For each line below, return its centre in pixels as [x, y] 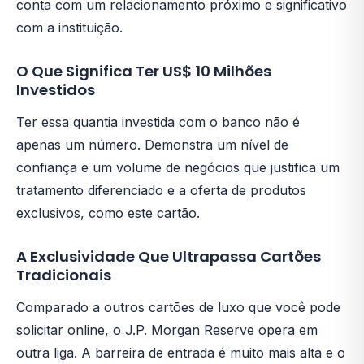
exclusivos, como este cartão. [108, 212]
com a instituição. [69, 27]
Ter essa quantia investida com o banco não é [158, 121]
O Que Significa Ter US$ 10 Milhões [144, 71]
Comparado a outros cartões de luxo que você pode [178, 307]
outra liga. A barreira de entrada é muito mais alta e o [181, 352]
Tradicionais [64, 275]
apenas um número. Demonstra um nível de [152, 144]
